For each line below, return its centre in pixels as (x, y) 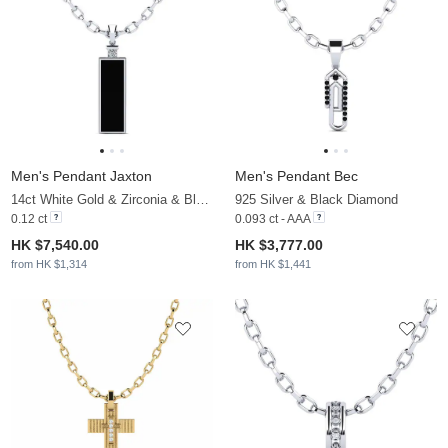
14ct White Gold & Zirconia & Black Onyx (202, 200)
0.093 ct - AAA (272, 219)
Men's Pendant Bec (296, 176)
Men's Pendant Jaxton (81, 176)
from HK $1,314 (49, 264)
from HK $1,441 (273, 264)
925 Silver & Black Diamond (316, 200)
